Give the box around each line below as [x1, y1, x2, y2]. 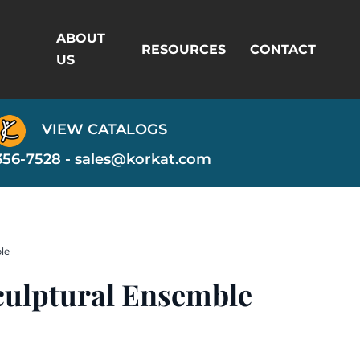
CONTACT [250, 41, 317, 57]
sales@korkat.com [75, 149, 211, 168]
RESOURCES [141, 41, 227, 57]
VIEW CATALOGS [37, 121, 167, 139]
